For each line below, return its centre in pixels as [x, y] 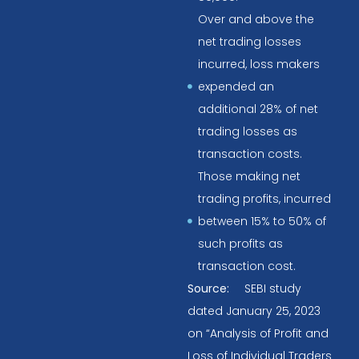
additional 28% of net [258, 109]
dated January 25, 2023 [254, 311]
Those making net [249, 176]
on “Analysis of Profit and [258, 333]
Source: [210, 288]
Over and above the [256, 19]
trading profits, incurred [264, 198]
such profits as [240, 243]
